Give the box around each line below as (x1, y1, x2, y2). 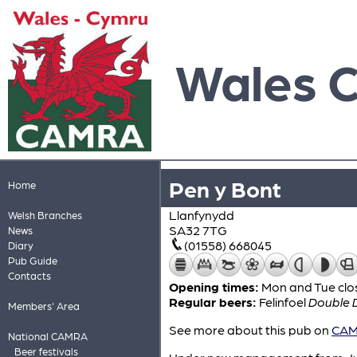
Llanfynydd (169, 207, 234, 222)
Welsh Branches (7, 209, 82, 221)
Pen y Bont (169, 175, 281, 202)
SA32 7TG (169, 222, 227, 237)
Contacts (7, 269, 51, 281)
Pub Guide (7, 254, 57, 266)
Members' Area (7, 300, 80, 312)
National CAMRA (7, 330, 88, 342)
